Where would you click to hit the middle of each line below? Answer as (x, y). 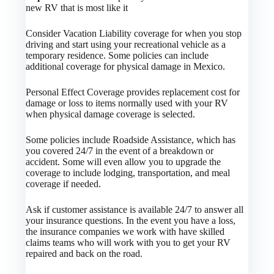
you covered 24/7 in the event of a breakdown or (120, 150)
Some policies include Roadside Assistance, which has (131, 139)
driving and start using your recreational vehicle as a (126, 44)
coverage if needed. (64, 183)
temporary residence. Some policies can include (117, 55)
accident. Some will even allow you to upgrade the (124, 161)
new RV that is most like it (77, 7)
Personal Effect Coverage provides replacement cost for (133, 92)
